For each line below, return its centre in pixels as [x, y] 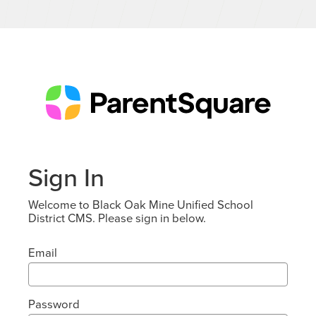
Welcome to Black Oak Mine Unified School [141, 205]
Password [54, 304]
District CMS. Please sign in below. [117, 218]
